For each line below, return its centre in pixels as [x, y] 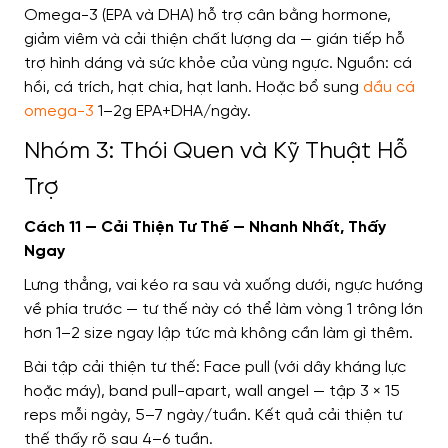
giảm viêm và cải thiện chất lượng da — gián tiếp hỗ [214, 40]
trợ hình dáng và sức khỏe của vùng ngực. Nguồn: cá [218, 64]
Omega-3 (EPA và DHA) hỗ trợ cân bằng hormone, [207, 16]
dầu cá [389, 88]
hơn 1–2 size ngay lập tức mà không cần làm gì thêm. [218, 334]
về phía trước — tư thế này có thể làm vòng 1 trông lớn [223, 310]
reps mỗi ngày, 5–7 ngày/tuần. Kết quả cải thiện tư [213, 416]
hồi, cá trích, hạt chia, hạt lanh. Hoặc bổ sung [191, 88]
